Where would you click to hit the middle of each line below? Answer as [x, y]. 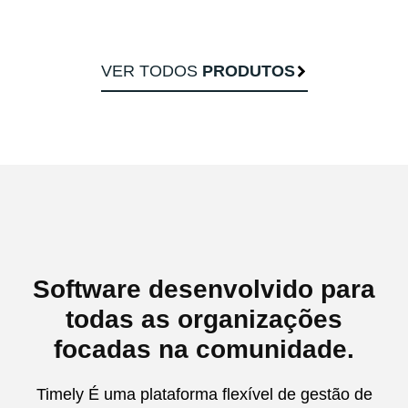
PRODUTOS [248, 71]
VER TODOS [151, 71]
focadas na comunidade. [204, 350]
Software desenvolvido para [204, 290]
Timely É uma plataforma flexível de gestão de [204, 395]
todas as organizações [204, 320]
